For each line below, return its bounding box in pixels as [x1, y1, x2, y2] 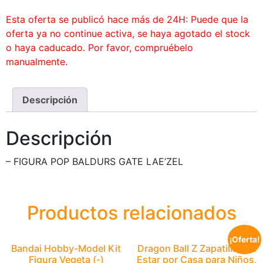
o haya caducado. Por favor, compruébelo [6, 42, 193, 53]
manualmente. [6, 56, 68, 68]
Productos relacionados [26, 201, 237, 224]
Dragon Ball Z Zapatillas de [137, 242, 257, 254]
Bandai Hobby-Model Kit [11, 242, 122, 254]
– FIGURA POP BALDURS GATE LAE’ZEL [6, 155, 183, 167]
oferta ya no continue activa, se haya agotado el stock [6, 28, 250, 39]
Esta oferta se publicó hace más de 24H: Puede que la [6, 14, 248, 25]
